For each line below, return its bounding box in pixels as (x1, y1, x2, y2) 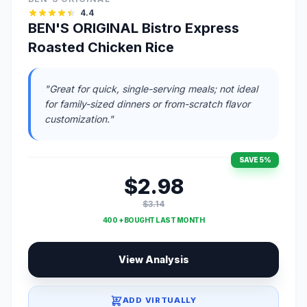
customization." (45, 112, 114, 125)
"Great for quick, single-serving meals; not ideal (45, 82, 258, 95)
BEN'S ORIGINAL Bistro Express (28, 19, 239, 36)
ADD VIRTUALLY (122, 295, 197, 306)
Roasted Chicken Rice (28, 38, 174, 56)
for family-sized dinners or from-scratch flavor (45, 97, 250, 110)
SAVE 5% (238, 155, 271, 164)
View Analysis (118, 253, 189, 265)
